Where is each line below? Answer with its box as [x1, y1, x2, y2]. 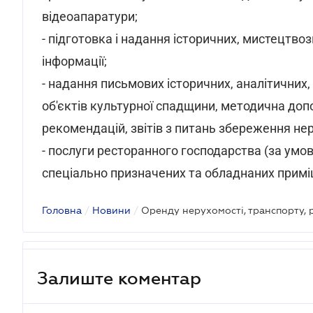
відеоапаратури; [42, 9, 138, 24]
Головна [42, 205, 82, 216]
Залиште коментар [37, 268, 201, 288]
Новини [92, 205, 131, 216]
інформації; [42, 54, 107, 68]
